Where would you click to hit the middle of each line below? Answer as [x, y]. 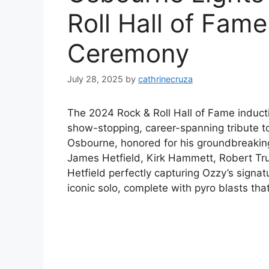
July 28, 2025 [95, 79]
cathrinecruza [165, 79]
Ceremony [128, 53]
